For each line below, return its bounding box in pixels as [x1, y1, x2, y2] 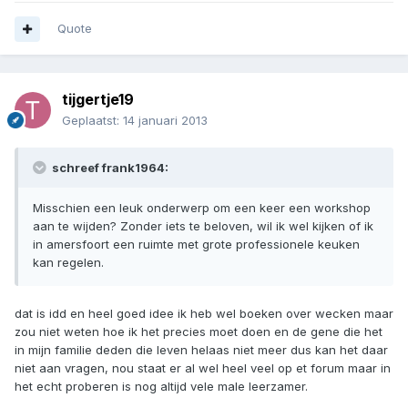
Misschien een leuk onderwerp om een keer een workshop [33, 200, 371, 216]
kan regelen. [33, 255, 104, 270]
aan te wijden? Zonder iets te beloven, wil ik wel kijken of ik [33, 219, 373, 234]
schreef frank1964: [49, 160, 168, 176]
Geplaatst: [62, 113, 123, 128]
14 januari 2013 [123, 113, 208, 128]
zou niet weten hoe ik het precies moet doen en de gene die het [15, 324, 382, 340]
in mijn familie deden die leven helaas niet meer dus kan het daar [15, 342, 388, 358]
